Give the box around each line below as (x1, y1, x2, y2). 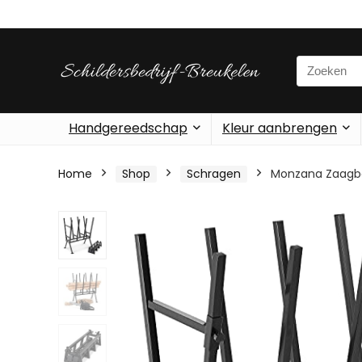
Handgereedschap (69, 119, 187, 137)
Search (296, 55, 338, 73)
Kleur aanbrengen (222, 119, 337, 137)
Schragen (187, 166, 241, 182)
